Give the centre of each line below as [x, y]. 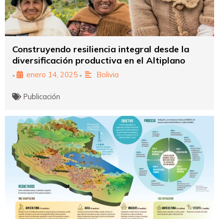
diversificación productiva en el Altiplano [99, 60]
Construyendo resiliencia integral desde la [101, 49]
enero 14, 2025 [52, 74]
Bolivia [107, 74]
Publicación [42, 96]
